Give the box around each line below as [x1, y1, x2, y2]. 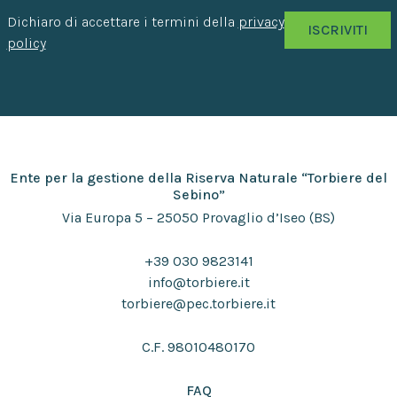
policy [6, 35, 46, 52]
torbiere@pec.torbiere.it [121, 295, 276, 313]
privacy [237, 13, 284, 31]
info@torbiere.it [147, 274, 250, 292]
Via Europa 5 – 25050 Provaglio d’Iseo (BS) [62, 209, 335, 227]
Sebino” [172, 186, 225, 204]
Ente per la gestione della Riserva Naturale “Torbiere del [10, 169, 387, 187]
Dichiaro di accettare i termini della [6, 13, 238, 31]
